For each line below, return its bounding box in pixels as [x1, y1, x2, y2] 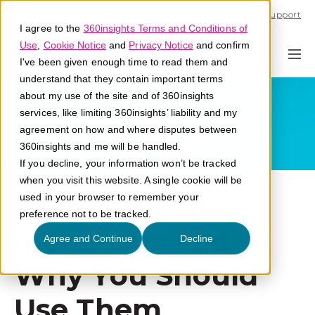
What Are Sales [14, 191, 240, 226]
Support [264, 9, 301, 20]
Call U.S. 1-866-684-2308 [143, 9, 254, 20]
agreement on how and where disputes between [20, 124, 238, 135]
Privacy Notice [129, 39, 193, 51]
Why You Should [14, 258, 259, 293]
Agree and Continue [43, 233, 133, 245]
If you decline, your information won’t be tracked [20, 157, 236, 169]
